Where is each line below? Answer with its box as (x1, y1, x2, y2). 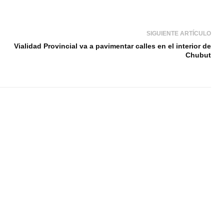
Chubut (185, 50, 211, 59)
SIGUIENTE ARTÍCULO (146, 29, 211, 37)
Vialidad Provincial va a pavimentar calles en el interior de (14, 41, 211, 50)
